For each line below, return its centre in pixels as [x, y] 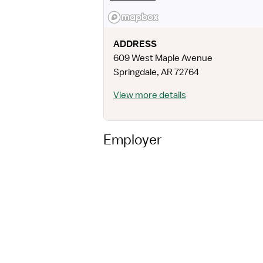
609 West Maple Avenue [163, 58]
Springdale [135, 72]
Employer [133, 139]
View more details [150, 95]
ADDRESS [135, 44]
